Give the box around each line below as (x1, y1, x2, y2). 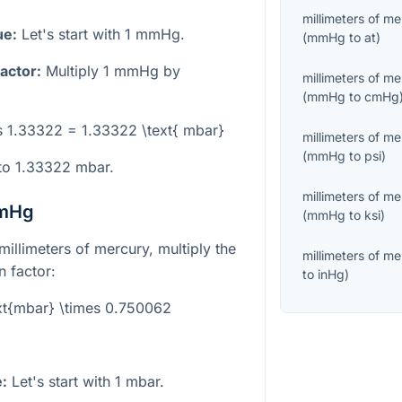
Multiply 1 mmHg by (41, 61, 180, 80)
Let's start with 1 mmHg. (17, 24, 185, 43)
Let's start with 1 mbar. (7, 371, 164, 390)
